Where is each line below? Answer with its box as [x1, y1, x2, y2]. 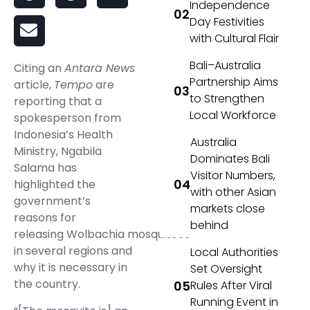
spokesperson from [14, 110, 121, 127]
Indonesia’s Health [14, 127, 113, 143]
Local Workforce [190, 107, 277, 124]
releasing [14, 226, 66, 243]
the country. [14, 276, 80, 293]
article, [14, 77, 54, 93]
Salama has [14, 160, 77, 176]
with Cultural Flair [190, 30, 280, 47]
